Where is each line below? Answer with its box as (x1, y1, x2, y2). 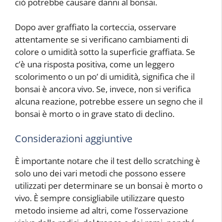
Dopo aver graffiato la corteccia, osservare (15, 21, 176, 33)
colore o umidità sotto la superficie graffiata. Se (15, 46, 195, 58)
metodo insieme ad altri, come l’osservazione (15, 204, 188, 216)
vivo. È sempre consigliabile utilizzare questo (15, 192, 184, 204)
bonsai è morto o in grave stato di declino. (15, 108, 174, 120)
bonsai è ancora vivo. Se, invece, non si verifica (15, 83, 191, 95)
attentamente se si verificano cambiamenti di (15, 34, 188, 46)
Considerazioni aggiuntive (15, 131, 132, 145)
